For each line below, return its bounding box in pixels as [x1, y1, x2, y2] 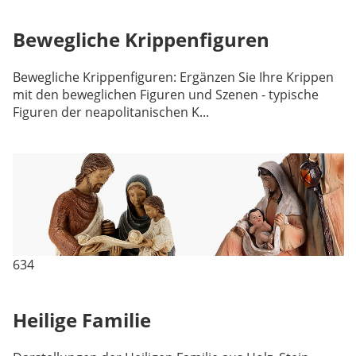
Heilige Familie [12, 307, 151, 334]
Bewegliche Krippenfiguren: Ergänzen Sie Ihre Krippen [12, 68, 334, 87]
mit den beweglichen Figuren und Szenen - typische [12, 86, 319, 104]
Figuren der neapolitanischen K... [12, 103, 209, 122]
